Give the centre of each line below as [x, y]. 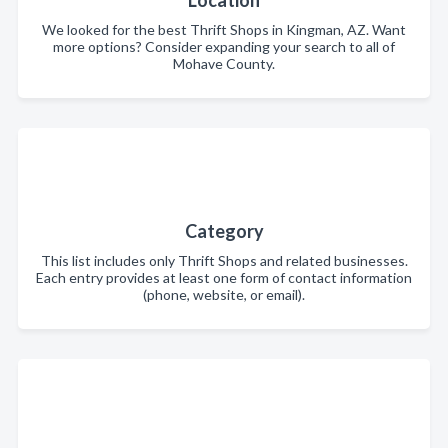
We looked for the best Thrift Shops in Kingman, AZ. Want [224, 29]
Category [224, 231]
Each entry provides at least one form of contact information [224, 277]
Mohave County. [224, 63]
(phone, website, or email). [224, 294]
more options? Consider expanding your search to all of [224, 46]
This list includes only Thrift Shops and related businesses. [224, 260]
